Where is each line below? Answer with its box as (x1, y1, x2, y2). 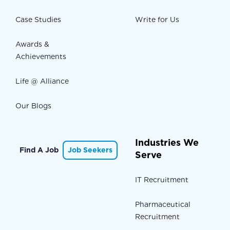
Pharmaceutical (135, 200, 190, 209)
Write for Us (135, 15, 179, 24)
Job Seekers (68, 146, 112, 155)
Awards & (15, 40, 49, 49)
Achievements (15, 52, 66, 61)
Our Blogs (15, 102, 51, 110)
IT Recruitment (135, 176, 188, 184)
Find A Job (20, 146, 59, 155)
